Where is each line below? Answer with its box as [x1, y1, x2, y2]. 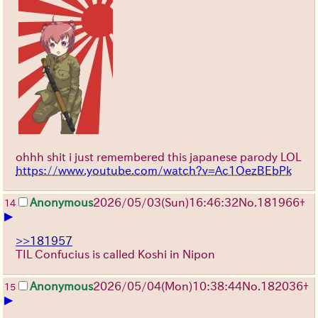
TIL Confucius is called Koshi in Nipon [16, 248, 215, 260]
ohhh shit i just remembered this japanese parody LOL [16, 150, 301, 163]
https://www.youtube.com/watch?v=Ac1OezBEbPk [16, 164, 292, 176]
